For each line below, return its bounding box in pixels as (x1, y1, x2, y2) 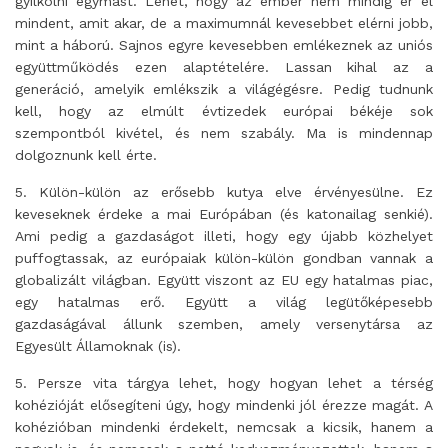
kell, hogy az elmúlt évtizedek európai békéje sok (15, 103, 433, 119)
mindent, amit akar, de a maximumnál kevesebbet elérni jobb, (15, 15, 433, 31)
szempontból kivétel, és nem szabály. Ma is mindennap (15, 125, 433, 141)
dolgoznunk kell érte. (15, 147, 157, 163)
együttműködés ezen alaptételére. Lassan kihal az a (15, 59, 433, 75)
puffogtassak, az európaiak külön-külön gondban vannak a (15, 250, 433, 266)
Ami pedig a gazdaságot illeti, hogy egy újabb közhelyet (15, 228, 433, 244)
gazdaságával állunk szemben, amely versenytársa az (15, 316, 433, 332)
